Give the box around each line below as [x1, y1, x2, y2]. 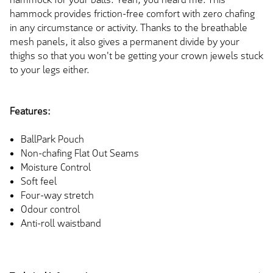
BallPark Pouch [21, 132, 84, 146]
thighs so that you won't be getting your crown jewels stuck [10, 49, 263, 62]
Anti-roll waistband [21, 216, 101, 230]
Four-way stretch [21, 188, 94, 202]
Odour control [21, 202, 80, 216]
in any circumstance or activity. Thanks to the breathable [10, 21, 247, 34]
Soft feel [21, 174, 57, 188]
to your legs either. [10, 63, 90, 76]
